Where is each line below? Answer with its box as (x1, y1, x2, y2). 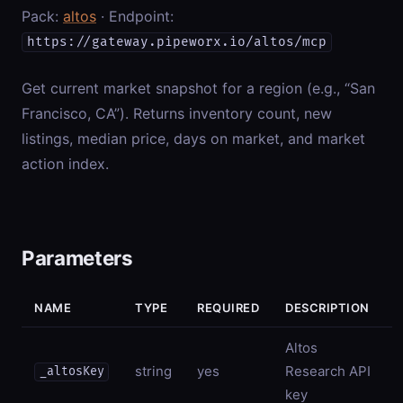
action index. (22, 154, 109, 173)
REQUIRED (197, 300, 260, 315)
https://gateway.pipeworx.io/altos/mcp (26, 34, 327, 50)
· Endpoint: (96, 6, 174, 25)
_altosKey (39, 364, 104, 380)
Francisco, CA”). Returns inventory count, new (22, 103, 332, 122)
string (135, 362, 172, 380)
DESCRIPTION (285, 300, 370, 315)
